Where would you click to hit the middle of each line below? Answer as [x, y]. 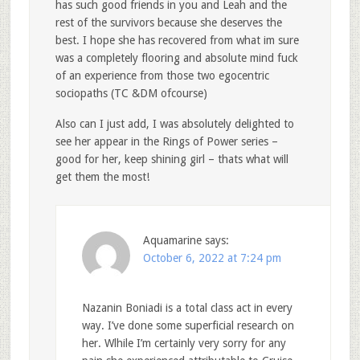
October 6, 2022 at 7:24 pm [212, 258]
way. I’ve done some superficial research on [188, 326]
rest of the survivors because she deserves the [168, 23]
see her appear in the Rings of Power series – [166, 142]
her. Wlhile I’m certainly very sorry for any [184, 344]
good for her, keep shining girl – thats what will [172, 160]
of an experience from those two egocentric [162, 76]
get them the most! [102, 177]
